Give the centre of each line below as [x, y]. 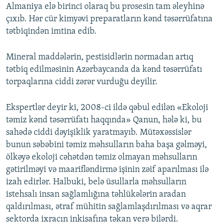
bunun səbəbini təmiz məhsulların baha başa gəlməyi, [107, 145]
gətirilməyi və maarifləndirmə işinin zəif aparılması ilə [107, 169]
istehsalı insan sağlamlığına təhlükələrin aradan [96, 194]
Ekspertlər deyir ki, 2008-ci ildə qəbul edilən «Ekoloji [107, 108]
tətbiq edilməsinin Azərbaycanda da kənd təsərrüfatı [104, 69]
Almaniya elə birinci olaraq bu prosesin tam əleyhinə [105, 6]
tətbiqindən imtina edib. [51, 31]
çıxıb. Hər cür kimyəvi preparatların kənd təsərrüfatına [109, 19]
